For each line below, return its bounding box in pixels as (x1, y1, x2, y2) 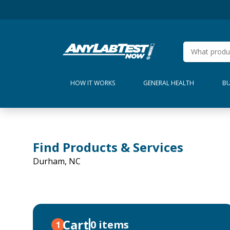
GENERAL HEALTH (143, 79, 194, 87)
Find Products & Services (33, 139, 183, 156)
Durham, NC (33, 156, 81, 167)
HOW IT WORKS (70, 79, 115, 87)
